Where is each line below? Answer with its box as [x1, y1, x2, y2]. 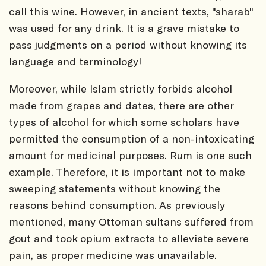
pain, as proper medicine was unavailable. [9, 248, 217, 261]
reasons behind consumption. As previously [9, 198, 225, 211]
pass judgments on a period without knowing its [9, 37, 247, 51]
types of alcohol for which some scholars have [9, 115, 239, 128]
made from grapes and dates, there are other [9, 98, 233, 112]
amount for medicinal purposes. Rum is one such [9, 148, 252, 161]
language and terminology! [9, 54, 142, 68]
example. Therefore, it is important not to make [9, 164, 245, 178]
